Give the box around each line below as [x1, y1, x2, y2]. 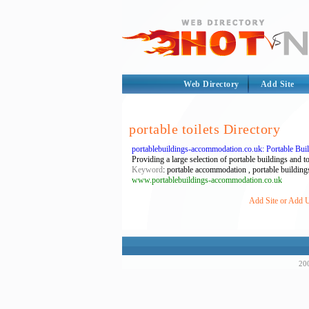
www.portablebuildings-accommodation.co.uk [132, 175, 282, 185]
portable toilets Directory [129, 121, 280, 137]
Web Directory [183, 79, 239, 89]
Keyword [132, 165, 163, 175]
